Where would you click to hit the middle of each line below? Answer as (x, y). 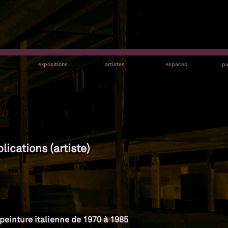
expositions (53, 64)
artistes (115, 64)
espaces (176, 64)
